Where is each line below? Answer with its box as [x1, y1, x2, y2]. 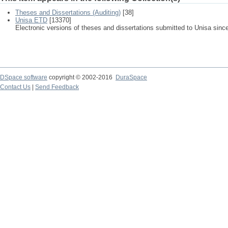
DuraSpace [116, 74, 147, 81]
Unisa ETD [15, 16, 47, 24]
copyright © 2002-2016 [47, 74, 116, 81]
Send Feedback [35, 83, 79, 91]
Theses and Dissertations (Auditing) [15, 9, 121, 16]
